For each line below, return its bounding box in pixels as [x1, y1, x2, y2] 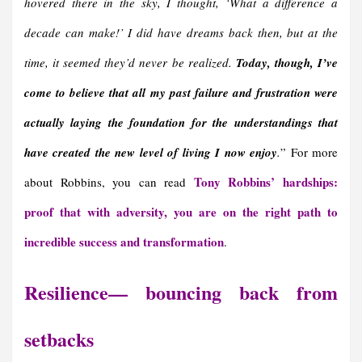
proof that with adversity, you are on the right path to [24, 203, 338, 221]
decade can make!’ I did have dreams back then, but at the [24, 24, 338, 41]
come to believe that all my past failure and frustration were [24, 84, 338, 102]
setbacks [24, 325, 94, 354]
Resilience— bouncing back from [24, 278, 338, 307]
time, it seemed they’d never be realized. [24, 54, 236, 71]
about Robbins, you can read [24, 174, 194, 191]
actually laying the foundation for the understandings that [24, 114, 338, 132]
